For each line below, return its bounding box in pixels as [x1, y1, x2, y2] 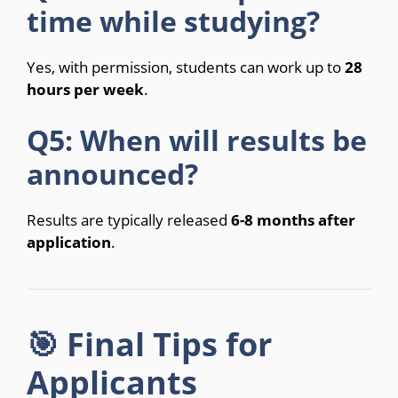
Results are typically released [27, 209, 231, 230]
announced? [27, 154, 198, 193]
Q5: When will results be [27, 120, 367, 159]
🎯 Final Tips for [27, 322, 272, 366]
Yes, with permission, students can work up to [27, 57, 345, 78]
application [27, 231, 111, 252]
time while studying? [27, 2, 320, 41]
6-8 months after [231, 209, 355, 230]
